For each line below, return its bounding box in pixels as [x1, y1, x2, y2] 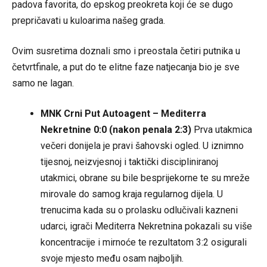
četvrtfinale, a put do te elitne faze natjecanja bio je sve [12, 61, 240, 73]
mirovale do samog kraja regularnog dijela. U [41, 188, 223, 200]
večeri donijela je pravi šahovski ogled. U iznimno [41, 139, 244, 151]
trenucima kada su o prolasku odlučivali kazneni [41, 204, 238, 216]
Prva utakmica [191, 123, 252, 135]
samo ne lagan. [12, 77, 74, 89]
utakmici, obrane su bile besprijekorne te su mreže [41, 172, 250, 184]
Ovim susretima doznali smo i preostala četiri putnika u [12, 45, 240, 57]
